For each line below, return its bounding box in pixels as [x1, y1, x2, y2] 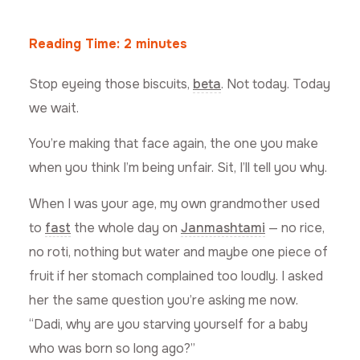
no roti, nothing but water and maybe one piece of [29, 243, 328, 260]
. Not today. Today [221, 75, 330, 92]
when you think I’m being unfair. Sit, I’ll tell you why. [29, 159, 327, 177]
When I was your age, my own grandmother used [29, 194, 320, 212]
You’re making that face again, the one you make [29, 135, 318, 153]
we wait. [29, 99, 79, 117]
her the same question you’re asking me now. [29, 291, 298, 309]
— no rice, [265, 219, 325, 236]
